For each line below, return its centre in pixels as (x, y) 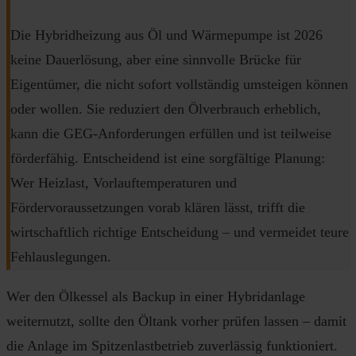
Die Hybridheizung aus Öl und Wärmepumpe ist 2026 (166, 35)
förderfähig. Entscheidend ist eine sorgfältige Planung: (168, 159)
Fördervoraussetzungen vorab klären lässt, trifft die (158, 208)
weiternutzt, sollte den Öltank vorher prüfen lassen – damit (176, 321)
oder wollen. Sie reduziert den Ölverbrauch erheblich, (166, 109)
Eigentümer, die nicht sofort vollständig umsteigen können (179, 85)
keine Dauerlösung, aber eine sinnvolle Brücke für (156, 60)
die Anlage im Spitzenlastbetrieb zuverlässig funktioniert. (172, 346)
